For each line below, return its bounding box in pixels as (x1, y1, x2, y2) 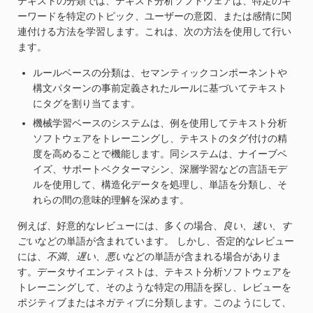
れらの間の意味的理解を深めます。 (33, 194, 189, 205)
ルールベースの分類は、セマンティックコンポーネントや (33, 66, 287, 78)
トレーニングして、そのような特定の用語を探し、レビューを (17, 281, 291, 293)
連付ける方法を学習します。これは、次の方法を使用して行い (17, 25, 291, 37)
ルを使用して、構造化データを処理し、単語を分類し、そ (33, 178, 287, 190)
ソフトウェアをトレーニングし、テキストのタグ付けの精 (33, 132, 287, 144)
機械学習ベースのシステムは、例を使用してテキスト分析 (33, 117, 287, 129)
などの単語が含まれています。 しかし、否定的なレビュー (37, 235, 294, 247)
